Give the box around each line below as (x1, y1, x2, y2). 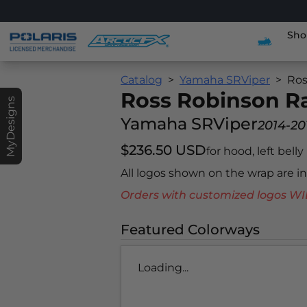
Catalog (121, 73, 162, 86)
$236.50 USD (121, 142, 206, 158)
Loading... (138, 261, 188, 274)
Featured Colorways (121, 221, 260, 238)
